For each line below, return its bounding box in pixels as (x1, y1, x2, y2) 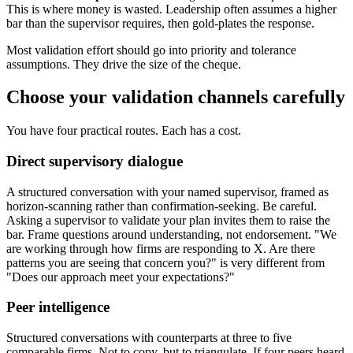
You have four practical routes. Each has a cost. (6, 124, 241, 138)
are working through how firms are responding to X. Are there (6, 241, 315, 255)
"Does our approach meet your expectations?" (6, 269, 235, 284)
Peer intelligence (6, 299, 110, 316)
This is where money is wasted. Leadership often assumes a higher (6, 2, 336, 16)
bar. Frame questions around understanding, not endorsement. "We (6, 227, 336, 241)
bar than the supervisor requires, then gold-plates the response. (6, 16, 314, 30)
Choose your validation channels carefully (6, 87, 345, 108)
